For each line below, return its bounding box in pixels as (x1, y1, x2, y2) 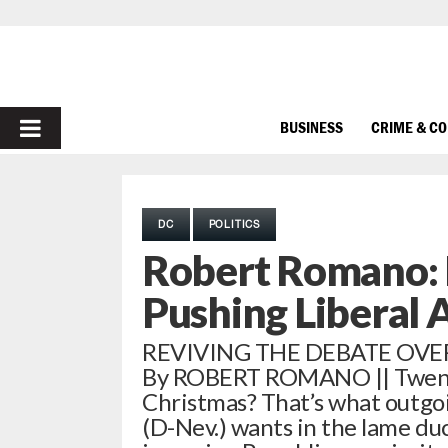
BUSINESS (280, 117, 343, 136)
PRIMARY (18, 111, 125, 144)
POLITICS (208, 218, 261, 230)
